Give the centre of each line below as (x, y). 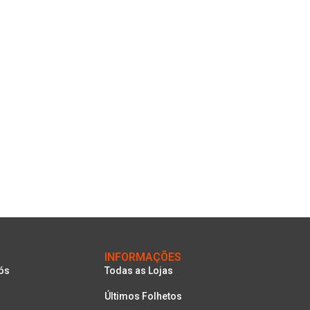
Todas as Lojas (138, 270)
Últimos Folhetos (143, 296)
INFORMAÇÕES (143, 257)
